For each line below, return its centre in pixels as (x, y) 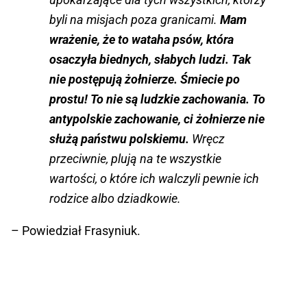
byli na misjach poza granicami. (135, 20)
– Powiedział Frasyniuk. (76, 231)
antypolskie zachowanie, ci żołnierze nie (157, 119)
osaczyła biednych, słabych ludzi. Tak (150, 60)
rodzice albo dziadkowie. (115, 199)
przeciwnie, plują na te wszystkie (135, 159)
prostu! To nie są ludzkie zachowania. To (157, 99)
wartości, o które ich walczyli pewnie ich (154, 179)
